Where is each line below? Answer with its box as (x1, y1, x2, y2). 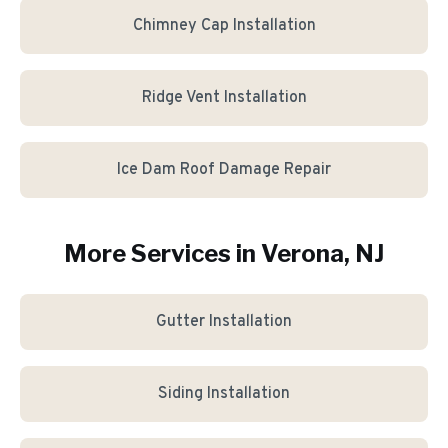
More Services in (64, 239, 261, 268)
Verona (261, 239, 344, 268)
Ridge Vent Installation (141, 88, 307, 108)
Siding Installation (158, 384, 290, 404)
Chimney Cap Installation (132, 16, 316, 36)
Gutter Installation (156, 312, 292, 332)
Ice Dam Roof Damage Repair (117, 160, 331, 180)
